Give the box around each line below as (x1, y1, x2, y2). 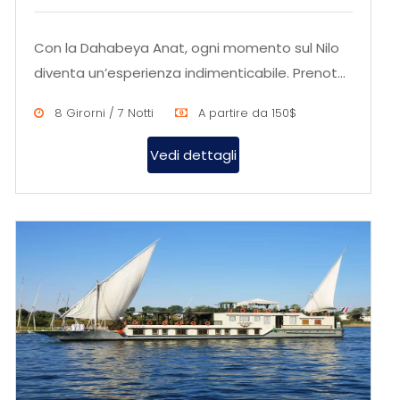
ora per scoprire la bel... (34, 88, 187, 107)
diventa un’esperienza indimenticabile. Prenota (34, 63, 346, 82)
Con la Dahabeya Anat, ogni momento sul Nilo (34, 38, 339, 57)
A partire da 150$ (195, 104, 296, 121)
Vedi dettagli (150, 146, 237, 164)
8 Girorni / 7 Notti (51, 104, 154, 121)
